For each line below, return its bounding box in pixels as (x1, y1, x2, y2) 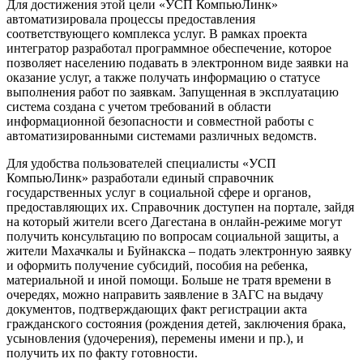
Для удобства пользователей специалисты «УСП (6, 156, 276, 170)
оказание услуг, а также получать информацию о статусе (6, 70, 320, 84)
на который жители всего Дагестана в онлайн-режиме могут (6, 214, 342, 228)
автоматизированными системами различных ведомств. (6, 128, 317, 143)
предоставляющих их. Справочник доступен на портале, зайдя (6, 199, 354, 214)
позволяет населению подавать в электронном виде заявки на (6, 55, 348, 70)
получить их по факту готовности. (6, 345, 198, 360)
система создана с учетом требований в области (6, 99, 271, 113)
